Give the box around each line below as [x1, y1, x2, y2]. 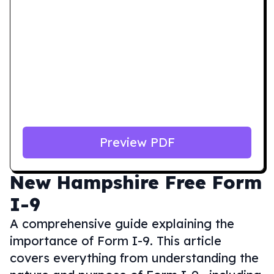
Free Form [165, 171, 262, 194]
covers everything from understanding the [10, 250, 259, 265]
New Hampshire [10, 171, 159, 194]
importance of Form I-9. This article [10, 233, 221, 248]
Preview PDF [99, 135, 175, 150]
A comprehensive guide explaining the [10, 216, 234, 231]
